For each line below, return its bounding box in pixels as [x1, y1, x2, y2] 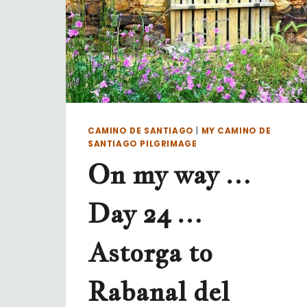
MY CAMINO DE [201, 125, 271, 137]
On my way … [88, 157, 251, 192]
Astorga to [88, 235, 212, 270]
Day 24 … [88, 196, 203, 231]
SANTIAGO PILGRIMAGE [88, 138, 197, 150]
